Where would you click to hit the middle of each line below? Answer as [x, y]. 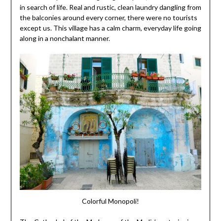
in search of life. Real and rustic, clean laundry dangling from [110, 7]
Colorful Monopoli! [110, 201]
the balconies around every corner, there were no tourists [108, 18]
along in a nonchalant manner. [65, 38]
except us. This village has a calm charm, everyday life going [110, 28]
